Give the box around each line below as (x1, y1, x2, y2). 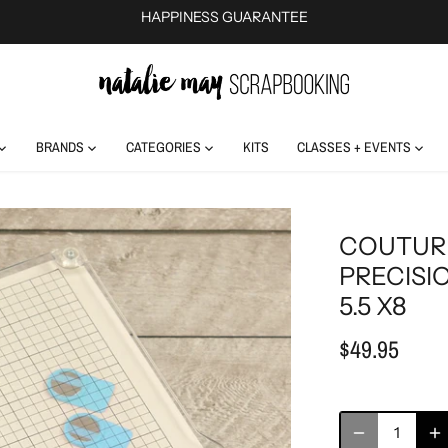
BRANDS (35, 138, 84, 157)
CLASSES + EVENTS (296, 138, 411, 157)
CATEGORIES (125, 138, 201, 157)
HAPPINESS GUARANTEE (140, 8, 308, 27)
